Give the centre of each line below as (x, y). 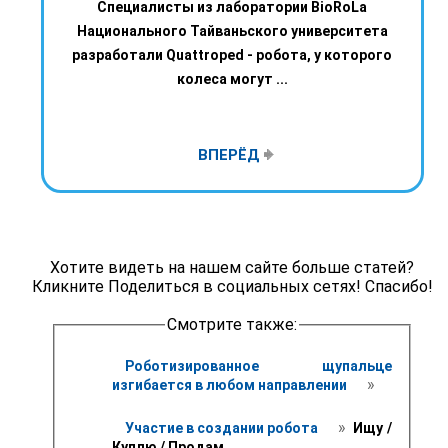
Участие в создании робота (222, 427)
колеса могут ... (232, 79)
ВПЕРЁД (230, 155)
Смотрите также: (231, 325)
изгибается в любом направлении (230, 384)
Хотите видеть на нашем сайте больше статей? (232, 268)
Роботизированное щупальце (258, 365)
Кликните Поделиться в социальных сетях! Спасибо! (232, 287)
